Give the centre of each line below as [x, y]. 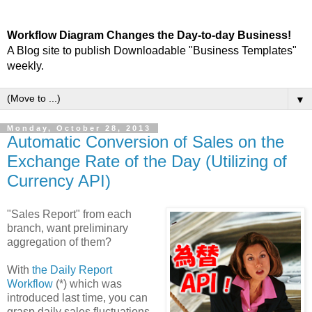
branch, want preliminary [68, 228]
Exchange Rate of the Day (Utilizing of [147, 161]
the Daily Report [72, 270]
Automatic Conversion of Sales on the [146, 142]
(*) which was [87, 283]
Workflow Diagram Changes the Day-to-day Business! [149, 35]
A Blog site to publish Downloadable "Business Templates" [152, 50]
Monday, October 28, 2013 [79, 128]
